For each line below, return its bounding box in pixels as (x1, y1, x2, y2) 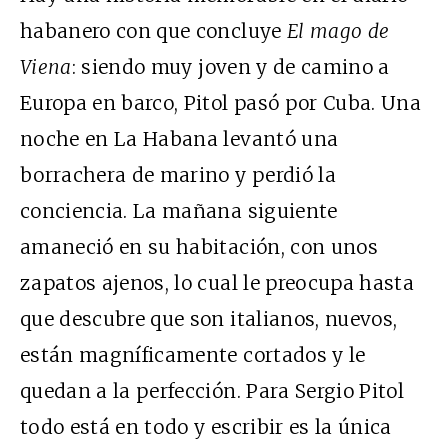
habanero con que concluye (20, 18, 287, 43)
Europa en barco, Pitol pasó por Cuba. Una (20, 90, 422, 115)
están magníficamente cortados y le (20, 342, 366, 367)
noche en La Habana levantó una (20, 126, 339, 151)
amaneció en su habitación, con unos (20, 234, 378, 259)
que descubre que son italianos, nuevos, (20, 306, 398, 331)
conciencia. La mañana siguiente (20, 198, 338, 223)
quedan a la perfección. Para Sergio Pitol (20, 378, 405, 403)
